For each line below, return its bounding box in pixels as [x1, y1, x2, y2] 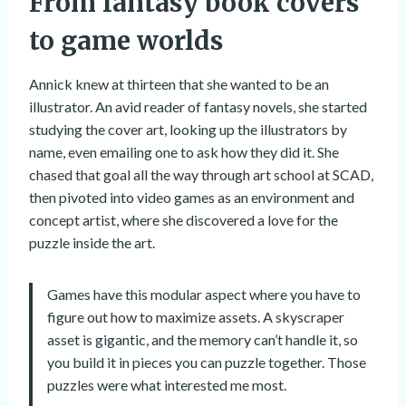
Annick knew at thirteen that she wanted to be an [29, 75, 329, 93]
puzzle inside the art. [29, 234, 155, 252]
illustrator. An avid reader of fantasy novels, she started [29, 98, 367, 116]
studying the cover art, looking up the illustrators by [29, 121, 347, 139]
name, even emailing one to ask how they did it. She [29, 143, 339, 161]
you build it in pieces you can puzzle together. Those [47, 353, 366, 372]
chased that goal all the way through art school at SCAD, [29, 166, 373, 184]
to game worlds [29, 24, 223, 58]
